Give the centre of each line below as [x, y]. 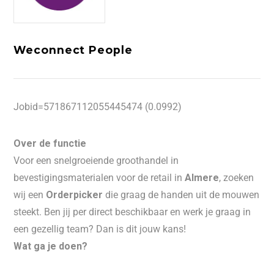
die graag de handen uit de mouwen [181, 195]
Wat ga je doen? [51, 246]
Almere [202, 178]
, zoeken [237, 178]
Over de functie [50, 143]
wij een [30, 195]
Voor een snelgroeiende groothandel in [96, 161]
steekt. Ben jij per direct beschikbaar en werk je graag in [132, 212]
